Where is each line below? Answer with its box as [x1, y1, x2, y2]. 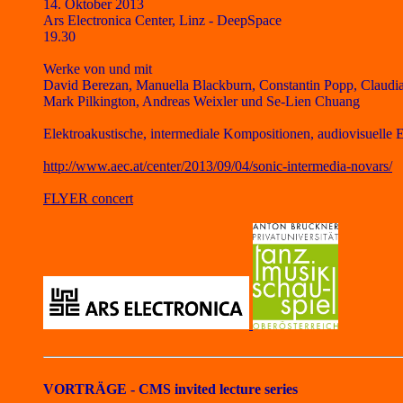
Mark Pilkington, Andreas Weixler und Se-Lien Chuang [43, 94, 360, 109]
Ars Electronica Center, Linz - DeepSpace [43, 13, 282, 28]
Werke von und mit [43, 61, 152, 76]
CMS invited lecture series [139, 381, 298, 397]
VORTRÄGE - [43, 381, 139, 397]
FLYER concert [43, 191, 133, 206]
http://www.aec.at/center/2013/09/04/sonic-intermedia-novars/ [43, 158, 392, 174]
